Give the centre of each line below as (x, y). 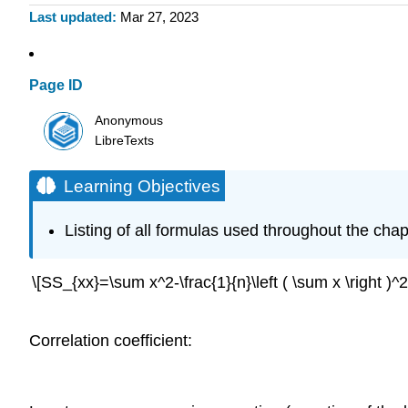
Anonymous (129, 120)
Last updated (71, 17)
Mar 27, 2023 (159, 17)
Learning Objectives (142, 186)
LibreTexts (125, 140)
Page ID (56, 86)
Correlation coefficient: (111, 341)
